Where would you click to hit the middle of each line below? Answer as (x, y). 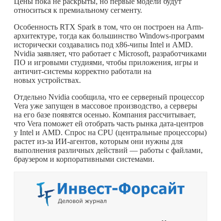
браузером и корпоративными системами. (84, 159)
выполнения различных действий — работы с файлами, (108, 150)
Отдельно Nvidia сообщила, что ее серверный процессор (109, 97)
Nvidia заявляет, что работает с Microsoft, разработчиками (110, 53)
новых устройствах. (47, 80)
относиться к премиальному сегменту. (78, 10)
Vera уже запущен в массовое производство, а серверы (106, 106)
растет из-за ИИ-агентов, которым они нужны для (98, 141)
